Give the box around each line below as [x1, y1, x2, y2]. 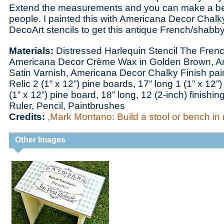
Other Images [15, 135, 65, 144]
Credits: [9, 111, 47, 122]
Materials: [9, 45, 56, 56]
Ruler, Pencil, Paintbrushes [9, 100, 125, 111]
